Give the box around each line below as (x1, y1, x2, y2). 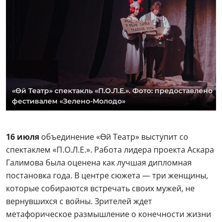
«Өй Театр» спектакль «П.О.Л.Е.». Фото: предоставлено (12, 86, 213, 95)
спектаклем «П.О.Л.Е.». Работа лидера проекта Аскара (6, 144, 214, 155)
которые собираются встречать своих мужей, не (6, 182, 195, 194)
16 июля (6, 131, 39, 142)
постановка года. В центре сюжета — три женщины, (6, 169, 208, 181)
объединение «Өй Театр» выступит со (39, 131, 188, 142)
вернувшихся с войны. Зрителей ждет (6, 195, 152, 207)
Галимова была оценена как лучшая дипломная (6, 157, 192, 168)
